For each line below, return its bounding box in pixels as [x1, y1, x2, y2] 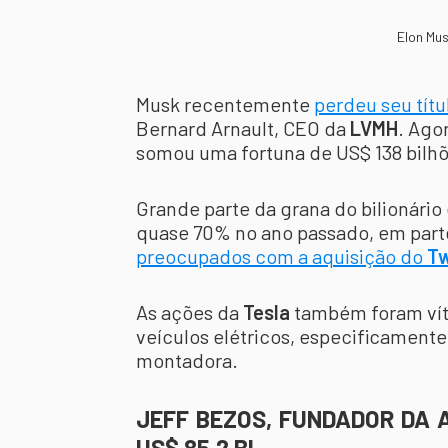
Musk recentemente [136, 92, 314, 116]
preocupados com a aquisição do [136, 244, 427, 268]
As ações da [136, 300, 243, 324]
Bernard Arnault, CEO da [136, 116, 350, 140]
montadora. [136, 348, 238, 372]
